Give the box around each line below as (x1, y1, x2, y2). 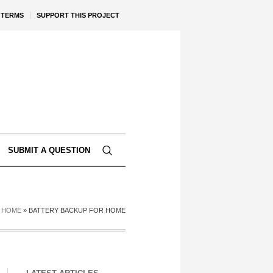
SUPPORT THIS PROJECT (37, 12, 119, 19)
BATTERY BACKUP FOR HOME (29, 207, 126, 214)
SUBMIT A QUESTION (7, 146, 90, 155)
